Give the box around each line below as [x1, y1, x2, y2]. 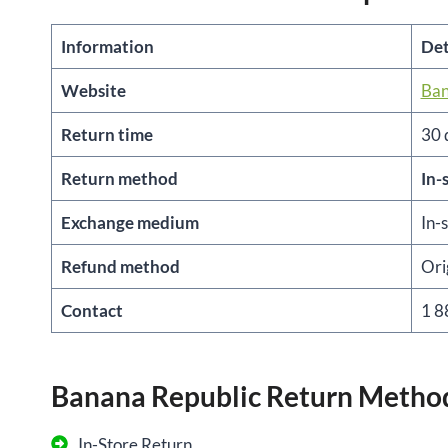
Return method [60, 168, 178, 190]
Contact [60, 300, 126, 322]
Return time [60, 124, 153, 146]
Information [60, 36, 154, 58]
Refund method [60, 256, 180, 278]
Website [60, 80, 126, 102]
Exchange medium [60, 212, 199, 234]
